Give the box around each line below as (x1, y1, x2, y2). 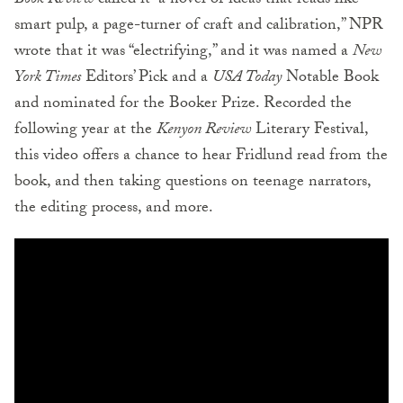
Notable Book (282, 65, 379, 94)
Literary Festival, (251, 117, 368, 146)
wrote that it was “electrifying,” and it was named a (14, 39, 353, 67)
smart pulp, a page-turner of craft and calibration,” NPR (14, 13, 383, 41)
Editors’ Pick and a (81, 65, 212, 94)
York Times (14, 65, 81, 94)
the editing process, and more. (14, 195, 213, 224)
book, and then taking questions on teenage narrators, (14, 169, 371, 198)
